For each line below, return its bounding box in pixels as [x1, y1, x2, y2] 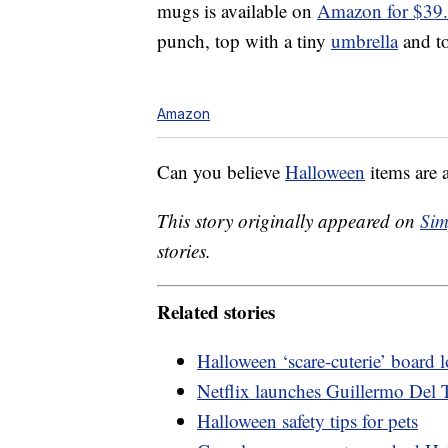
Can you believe [157, 159, 285, 185]
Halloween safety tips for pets [197, 407, 418, 433]
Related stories [157, 297, 275, 325]
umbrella [331, 28, 398, 54]
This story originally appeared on [157, 208, 420, 234]
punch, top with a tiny [157, 28, 331, 54]
